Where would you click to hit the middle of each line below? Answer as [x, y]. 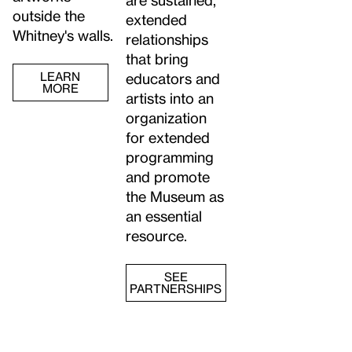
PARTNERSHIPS [176, 289]
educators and [172, 79]
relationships [167, 39]
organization [166, 118]
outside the [49, 16]
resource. [156, 236]
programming [169, 157]
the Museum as [174, 196]
